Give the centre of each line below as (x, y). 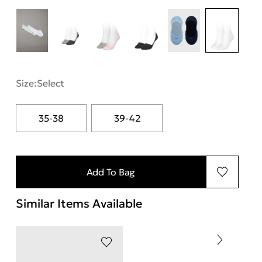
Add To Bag (111, 172)
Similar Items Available (79, 203)
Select (50, 83)
